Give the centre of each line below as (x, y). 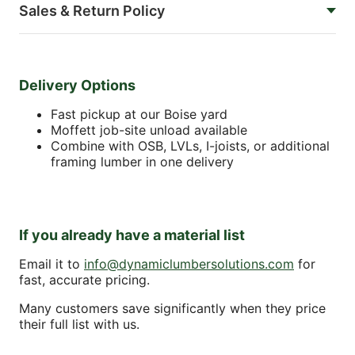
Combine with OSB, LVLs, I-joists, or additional (190, 145)
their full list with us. (79, 324)
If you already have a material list (132, 235)
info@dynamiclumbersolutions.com (189, 263)
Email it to (52, 263)
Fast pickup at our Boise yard (139, 114)
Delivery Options (77, 85)
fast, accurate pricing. (84, 279)
